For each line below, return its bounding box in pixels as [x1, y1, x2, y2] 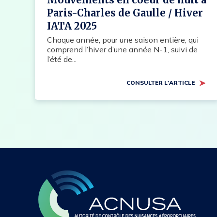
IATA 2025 [47, 20, 97, 32]
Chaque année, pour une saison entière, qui [47, 35, 199, 45]
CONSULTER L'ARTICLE [126, 79, 195, 87]
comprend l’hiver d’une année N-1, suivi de [47, 45, 198, 55]
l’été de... [47, 54, 77, 64]
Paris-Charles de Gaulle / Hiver [47, 7, 203, 19]
